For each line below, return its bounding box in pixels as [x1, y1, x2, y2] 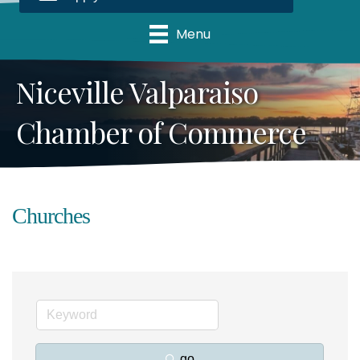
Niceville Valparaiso [16, 72, 258, 111]
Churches [12, 202, 90, 228]
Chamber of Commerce [16, 112, 306, 151]
